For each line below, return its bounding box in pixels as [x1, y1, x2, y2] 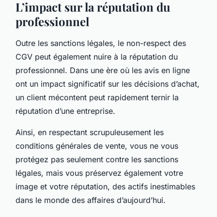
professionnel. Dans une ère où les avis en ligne [15, 65, 190, 75]
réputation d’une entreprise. [15, 106, 115, 116]
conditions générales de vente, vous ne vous [15, 140, 178, 151]
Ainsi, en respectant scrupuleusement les [15, 127, 164, 137]
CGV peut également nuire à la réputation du [15, 51, 178, 62]
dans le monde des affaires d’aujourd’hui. [15, 195, 166, 205]
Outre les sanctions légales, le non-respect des [15, 38, 186, 48]
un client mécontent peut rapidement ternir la [15, 92, 179, 102]
